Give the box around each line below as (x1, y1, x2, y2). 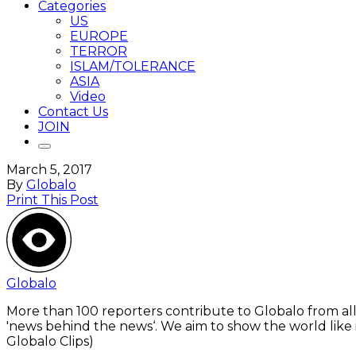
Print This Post (6, 192, 99, 207)
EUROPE (70, 29, 128, 44)
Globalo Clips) (6, 334, 94, 349)
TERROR (70, 44, 127, 59)
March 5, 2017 (6, 162, 92, 177)
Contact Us (38, 104, 108, 119)
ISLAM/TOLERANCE (70, 59, 195, 74)
